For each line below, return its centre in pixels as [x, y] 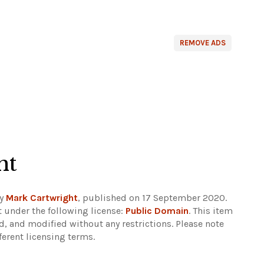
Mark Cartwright [42, 198]
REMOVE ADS [203, 43]
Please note [200, 224]
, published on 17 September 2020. [152, 198]
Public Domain [157, 211]
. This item [211, 211]
